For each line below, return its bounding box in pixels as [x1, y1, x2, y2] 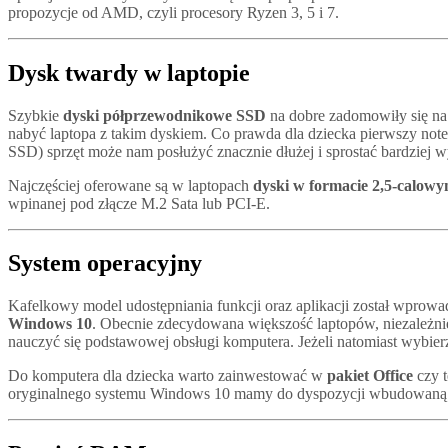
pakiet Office [327, 367, 413, 385]
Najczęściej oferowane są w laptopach [8, 176, 253, 194]
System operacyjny [8, 250, 202, 277]
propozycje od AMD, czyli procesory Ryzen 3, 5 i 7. [8, 3, 339, 21]
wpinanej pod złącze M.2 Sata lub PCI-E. [8, 194, 270, 212]
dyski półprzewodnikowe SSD [63, 106, 266, 124]
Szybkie [8, 106, 63, 124]
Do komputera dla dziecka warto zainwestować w [8, 367, 327, 385]
